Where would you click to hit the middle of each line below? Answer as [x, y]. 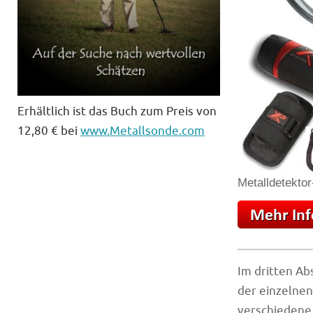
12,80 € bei [49, 131]
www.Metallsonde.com [143, 131]
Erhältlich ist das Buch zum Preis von [117, 112]
